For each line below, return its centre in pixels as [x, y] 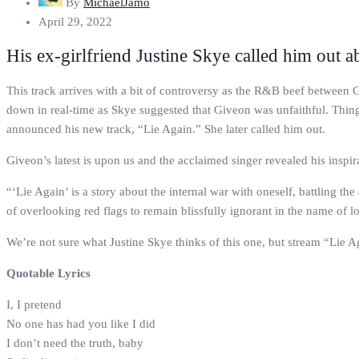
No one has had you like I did [81, 323]
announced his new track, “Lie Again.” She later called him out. [166, 129]
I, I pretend [34, 304]
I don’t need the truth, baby [75, 343]
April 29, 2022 [75, 22]
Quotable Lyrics [48, 273]
